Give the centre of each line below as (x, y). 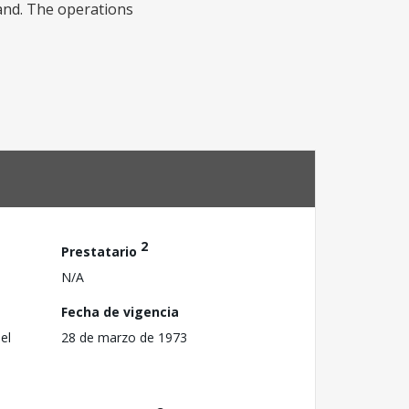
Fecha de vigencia (120, 311)
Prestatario (101, 251)
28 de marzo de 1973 (124, 337)
